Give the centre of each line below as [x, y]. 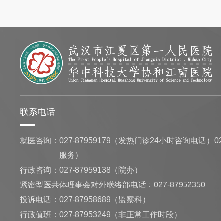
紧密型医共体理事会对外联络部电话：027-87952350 [113, 185]
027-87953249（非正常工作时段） [121, 214]
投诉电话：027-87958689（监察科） [85, 200]
